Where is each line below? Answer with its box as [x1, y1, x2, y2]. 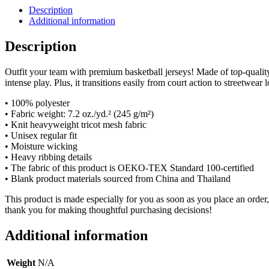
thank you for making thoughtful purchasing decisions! [5, 205, 212, 216]
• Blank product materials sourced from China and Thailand [5, 174, 231, 184]
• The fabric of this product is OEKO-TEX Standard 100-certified [5, 163, 254, 174]
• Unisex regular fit [5, 130, 77, 141]
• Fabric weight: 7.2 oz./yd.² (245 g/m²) [5, 109, 154, 119]
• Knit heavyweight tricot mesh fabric [5, 119, 147, 130]
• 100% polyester [5, 98, 70, 109]
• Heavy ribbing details [5, 152, 92, 163]
